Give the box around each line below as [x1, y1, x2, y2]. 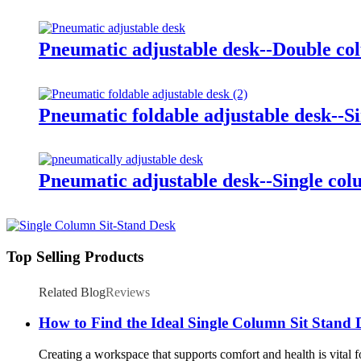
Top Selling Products [6, 248, 143, 266]
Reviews [106, 284, 150, 299]
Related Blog [39, 284, 106, 299]
